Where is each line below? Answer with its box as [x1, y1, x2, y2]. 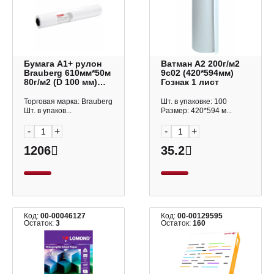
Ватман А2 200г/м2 [161, 59, 240, 68]
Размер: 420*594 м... [161, 106, 232, 115]
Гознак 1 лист [161, 77, 220, 87]
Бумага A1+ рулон [24, 59, 75, 68]
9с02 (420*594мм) [161, 68, 234, 78]
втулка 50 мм [24, 86, 80, 96]
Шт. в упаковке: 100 [161, 97, 228, 106]
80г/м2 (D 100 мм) [24, 77, 97, 87]
